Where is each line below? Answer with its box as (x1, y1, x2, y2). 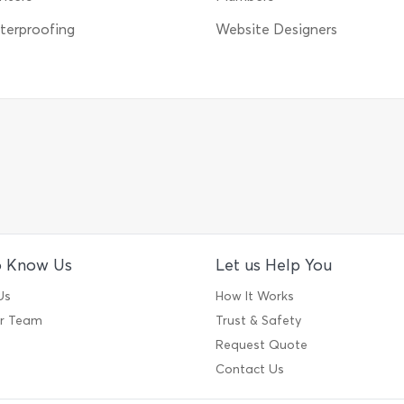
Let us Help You (216, 255, 332, 275)
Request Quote (216, 337, 308, 353)
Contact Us (216, 362, 284, 377)
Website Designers (216, 21, 337, 38)
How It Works (216, 289, 294, 304)
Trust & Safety (216, 313, 301, 328)
